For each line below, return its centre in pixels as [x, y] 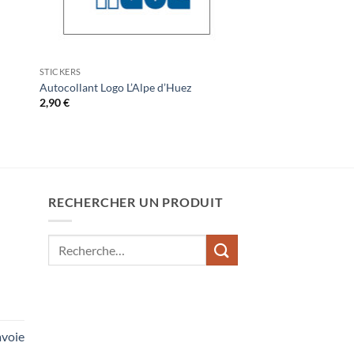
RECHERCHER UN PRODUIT [136, 201]
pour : [62, 262]
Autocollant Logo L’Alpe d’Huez [115, 87]
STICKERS [60, 72]
